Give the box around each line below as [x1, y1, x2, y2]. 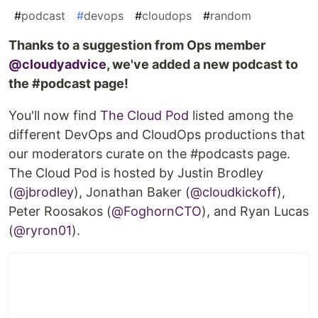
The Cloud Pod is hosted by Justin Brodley [9, 165, 263, 181]
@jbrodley [13, 185, 74, 200]
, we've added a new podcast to [106, 57, 298, 72]
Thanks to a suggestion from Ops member [9, 38, 265, 53]
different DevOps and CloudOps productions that [9, 127, 305, 143]
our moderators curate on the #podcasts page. [9, 146, 290, 162]
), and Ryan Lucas [202, 204, 309, 219]
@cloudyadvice [9, 57, 106, 72]
